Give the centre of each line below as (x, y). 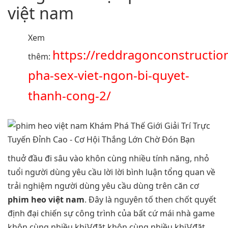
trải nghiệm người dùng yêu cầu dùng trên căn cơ (103, 186)
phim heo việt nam (46, 200)
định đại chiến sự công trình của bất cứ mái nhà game (111, 213)
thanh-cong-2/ (69, 96)
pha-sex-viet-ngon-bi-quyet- (109, 75)
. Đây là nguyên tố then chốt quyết (150, 200)
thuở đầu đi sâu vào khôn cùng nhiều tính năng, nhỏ (108, 159)
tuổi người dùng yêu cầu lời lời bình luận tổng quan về (111, 172)
